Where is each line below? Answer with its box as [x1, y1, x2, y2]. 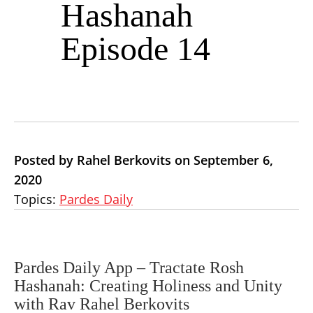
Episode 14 [61, 30, 210, 67]
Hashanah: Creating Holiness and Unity [14, 277, 282, 295]
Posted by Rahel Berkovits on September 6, [14, 152, 273, 168]
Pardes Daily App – [14, 259, 150, 277]
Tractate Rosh [150, 259, 244, 277]
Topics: [14, 191, 59, 208]
